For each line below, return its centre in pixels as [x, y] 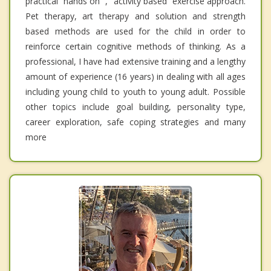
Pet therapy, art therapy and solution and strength [135, 16]
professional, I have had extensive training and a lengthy [135, 62]
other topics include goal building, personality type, [135, 107]
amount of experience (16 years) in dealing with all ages [135, 77]
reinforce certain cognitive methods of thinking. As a [135, 47]
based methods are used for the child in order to [135, 31]
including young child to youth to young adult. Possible [135, 92]
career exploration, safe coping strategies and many [135, 122]
